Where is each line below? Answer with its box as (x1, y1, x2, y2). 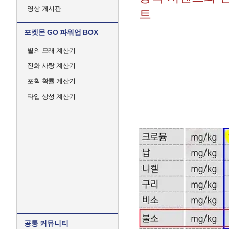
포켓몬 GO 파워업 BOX (24, 28, 98, 36)
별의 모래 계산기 (27, 47, 76, 54)
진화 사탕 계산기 (27, 62, 76, 70)
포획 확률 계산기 (27, 77, 76, 85)
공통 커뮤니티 (24, 219, 68, 227)
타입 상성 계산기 (27, 93, 76, 100)
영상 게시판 (27, 5, 61, 12)
